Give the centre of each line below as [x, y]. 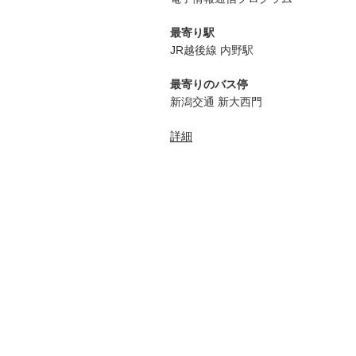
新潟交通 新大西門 [216, 102]
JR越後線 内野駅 [212, 50]
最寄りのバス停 [209, 84]
